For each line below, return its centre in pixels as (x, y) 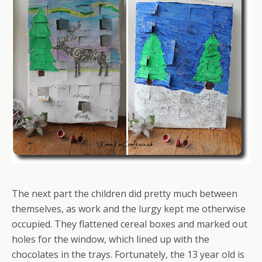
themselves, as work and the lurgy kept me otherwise (129, 208)
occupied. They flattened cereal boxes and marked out (130, 224)
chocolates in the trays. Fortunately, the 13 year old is (128, 254)
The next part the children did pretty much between (125, 193)
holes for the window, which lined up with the (111, 239)
